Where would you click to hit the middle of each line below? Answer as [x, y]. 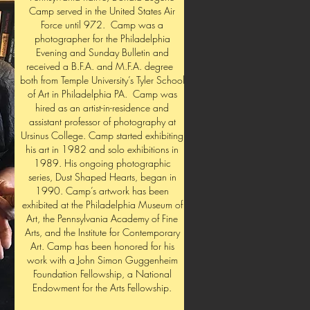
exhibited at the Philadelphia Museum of [102, 204]
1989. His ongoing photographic [102, 163]
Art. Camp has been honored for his [102, 246]
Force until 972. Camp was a [102, 25]
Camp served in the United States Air [102, 11]
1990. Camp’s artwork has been [102, 191]
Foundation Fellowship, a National [102, 274]
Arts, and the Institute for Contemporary [102, 232]
